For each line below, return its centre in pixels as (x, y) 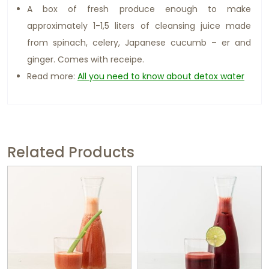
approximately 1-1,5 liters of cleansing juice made (139, 26)
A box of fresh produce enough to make (139, 9)
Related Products (71, 153)
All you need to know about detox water (161, 77)
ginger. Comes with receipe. (86, 60)
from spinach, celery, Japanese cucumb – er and (139, 43)
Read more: (52, 77)
